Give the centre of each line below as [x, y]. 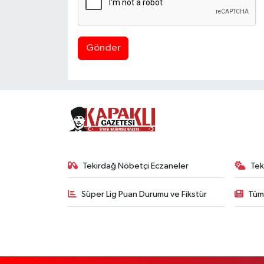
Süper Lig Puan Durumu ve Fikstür [144, 194]
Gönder [103, 48]
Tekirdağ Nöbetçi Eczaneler [136, 166]
